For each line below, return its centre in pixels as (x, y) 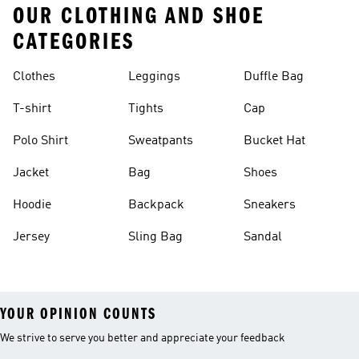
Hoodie (32, 205)
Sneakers (270, 205)
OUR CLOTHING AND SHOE (139, 16)
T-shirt (32, 109)
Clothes (34, 77)
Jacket (31, 173)
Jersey (31, 237)
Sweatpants (161, 141)
